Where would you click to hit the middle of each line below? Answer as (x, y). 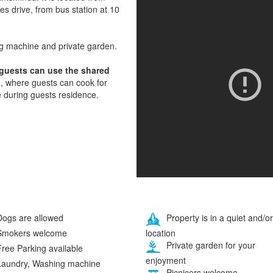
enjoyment (166, 261)
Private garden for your (210, 245)
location (161, 233)
